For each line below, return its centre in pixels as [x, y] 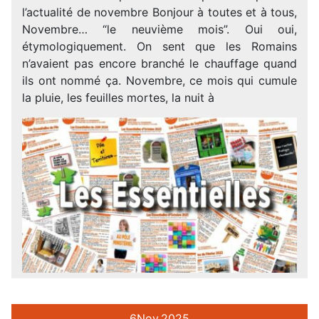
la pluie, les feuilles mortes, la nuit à [118, 97]
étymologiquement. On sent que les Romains [159, 46]
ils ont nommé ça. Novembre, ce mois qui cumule [159, 80]
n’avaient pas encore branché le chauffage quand [159, 63]
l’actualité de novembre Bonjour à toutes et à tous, [159, 12]
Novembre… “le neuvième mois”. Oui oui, [159, 29]
